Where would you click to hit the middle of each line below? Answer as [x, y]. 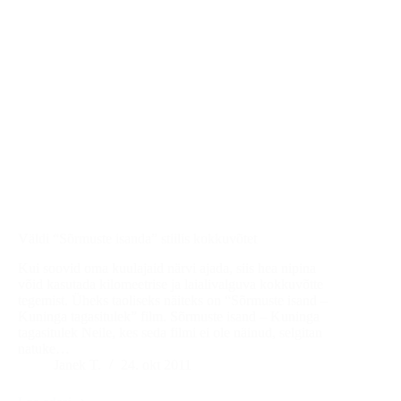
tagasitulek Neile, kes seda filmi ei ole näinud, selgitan [170, 333]
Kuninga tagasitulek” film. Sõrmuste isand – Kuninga [169, 317]
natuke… [44, 349]
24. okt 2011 [156, 365]
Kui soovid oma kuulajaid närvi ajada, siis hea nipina [167, 269]
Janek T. [77, 365]
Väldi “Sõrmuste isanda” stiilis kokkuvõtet [137, 239]
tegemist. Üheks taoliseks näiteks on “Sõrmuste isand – [173, 301]
